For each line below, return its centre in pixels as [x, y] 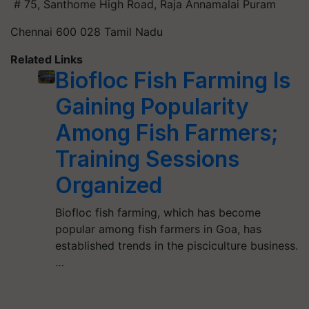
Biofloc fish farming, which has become [158, 212]
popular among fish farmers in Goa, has [159, 229]
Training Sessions [148, 159]
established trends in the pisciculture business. [177, 245]
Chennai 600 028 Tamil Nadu [87, 31]
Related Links [47, 59]
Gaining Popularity [152, 106]
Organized [109, 185]
